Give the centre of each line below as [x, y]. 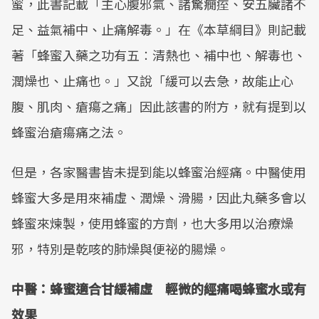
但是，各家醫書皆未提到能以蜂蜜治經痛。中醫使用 [159, 172]
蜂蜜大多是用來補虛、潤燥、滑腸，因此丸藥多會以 [159, 197]
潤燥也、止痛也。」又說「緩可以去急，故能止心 [152, 80]
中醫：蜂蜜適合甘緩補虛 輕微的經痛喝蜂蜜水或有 [159, 288]
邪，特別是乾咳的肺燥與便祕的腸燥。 [120, 249]
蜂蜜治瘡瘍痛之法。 [69, 132]
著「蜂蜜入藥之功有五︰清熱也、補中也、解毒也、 [159, 55]
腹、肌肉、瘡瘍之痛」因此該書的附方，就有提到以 [159, 106]
